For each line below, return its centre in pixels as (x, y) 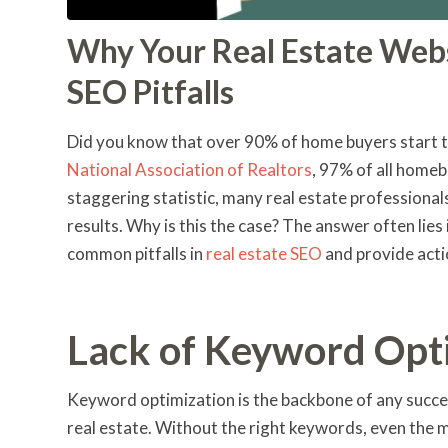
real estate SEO (264, 253)
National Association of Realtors (189, 169)
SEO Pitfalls (150, 91)
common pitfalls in (136, 253)
